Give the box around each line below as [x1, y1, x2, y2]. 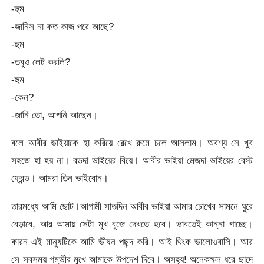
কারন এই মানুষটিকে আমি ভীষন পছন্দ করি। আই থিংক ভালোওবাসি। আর [11, 235, 253, 247]
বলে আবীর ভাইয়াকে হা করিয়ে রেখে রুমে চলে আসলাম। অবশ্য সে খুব [11, 137, 253, 149]
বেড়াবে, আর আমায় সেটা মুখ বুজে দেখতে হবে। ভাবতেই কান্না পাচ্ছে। [11, 217, 253, 230]
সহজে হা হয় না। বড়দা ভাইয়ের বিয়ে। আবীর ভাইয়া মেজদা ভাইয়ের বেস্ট [11, 154, 253, 167]
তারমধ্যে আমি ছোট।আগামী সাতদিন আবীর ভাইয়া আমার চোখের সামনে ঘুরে [11, 200, 253, 212]
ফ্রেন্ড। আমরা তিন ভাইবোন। [11, 172, 109, 184]
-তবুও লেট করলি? [11, 55, 71, 68]
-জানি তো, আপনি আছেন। [11, 108, 98, 121]
